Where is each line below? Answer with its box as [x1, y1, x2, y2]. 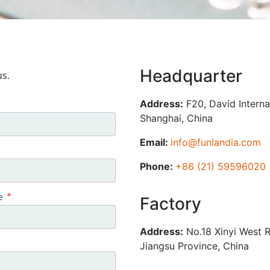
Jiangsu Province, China [140, 240, 249, 253]
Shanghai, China [140, 112, 213, 125]
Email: [140, 136, 171, 149]
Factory [140, 193, 201, 215]
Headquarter [140, 66, 242, 87]
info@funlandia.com [171, 136, 261, 149]
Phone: [140, 160, 175, 173]
